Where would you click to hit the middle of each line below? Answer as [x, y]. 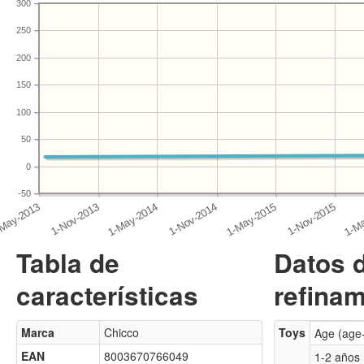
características [107, 295]
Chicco [121, 332]
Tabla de [68, 263]
